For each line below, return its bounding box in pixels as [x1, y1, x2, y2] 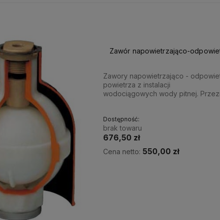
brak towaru [103, 124, 142, 133]
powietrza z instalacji [103, 81, 170, 89]
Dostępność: [103, 115, 139, 123]
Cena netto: [103, 147, 142, 156]
